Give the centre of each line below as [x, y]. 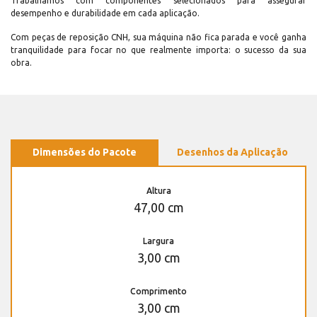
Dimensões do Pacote [85, 152]
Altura [158, 191]
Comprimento [158, 292]
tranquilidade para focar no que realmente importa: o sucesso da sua [158, 50]
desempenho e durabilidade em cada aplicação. [105, 13]
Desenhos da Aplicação [232, 152]
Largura [158, 241]
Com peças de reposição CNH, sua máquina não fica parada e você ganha [158, 38]
